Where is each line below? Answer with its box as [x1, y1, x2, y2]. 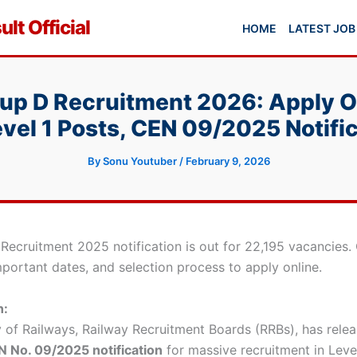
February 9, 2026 [185, 155, 270, 167]
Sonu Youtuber [102, 155, 179, 167]
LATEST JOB [288, 21, 355, 35]
